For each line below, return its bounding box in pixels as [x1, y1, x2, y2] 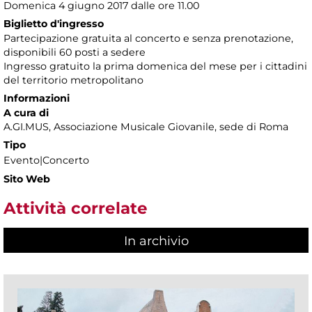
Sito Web [3, 173, 50, 186]
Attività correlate [3, 198, 148, 219]
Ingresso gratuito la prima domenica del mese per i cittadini [3, 60, 307, 73]
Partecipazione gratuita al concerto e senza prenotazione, [3, 32, 293, 45]
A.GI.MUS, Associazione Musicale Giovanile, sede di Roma [3, 120, 288, 134]
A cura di [3, 107, 49, 120]
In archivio [123, 233, 189, 249]
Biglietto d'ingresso [3, 17, 104, 31]
